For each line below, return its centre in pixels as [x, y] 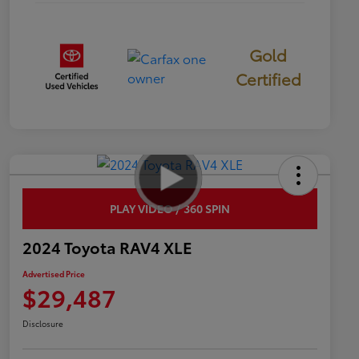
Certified [268, 79]
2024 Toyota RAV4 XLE [107, 246]
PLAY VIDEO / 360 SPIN [170, 208]
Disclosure [43, 323]
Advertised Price [54, 273]
